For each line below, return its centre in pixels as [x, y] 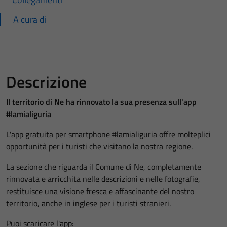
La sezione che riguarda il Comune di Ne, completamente [104, 166]
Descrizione [46, 81]
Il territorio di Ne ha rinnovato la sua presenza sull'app [101, 102]
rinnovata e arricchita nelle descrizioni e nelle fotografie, [103, 179]
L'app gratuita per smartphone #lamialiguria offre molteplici [108, 134]
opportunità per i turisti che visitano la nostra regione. [99, 146]
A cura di [30, 19]
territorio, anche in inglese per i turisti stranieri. [88, 203]
